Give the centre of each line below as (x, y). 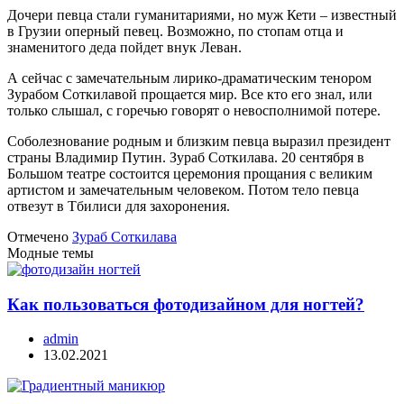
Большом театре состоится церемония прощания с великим (190, 173)
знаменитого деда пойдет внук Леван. (124, 47)
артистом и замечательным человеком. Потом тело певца (183, 189)
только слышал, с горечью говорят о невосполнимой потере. (194, 110)
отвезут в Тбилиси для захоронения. (119, 206)
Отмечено (40, 236)
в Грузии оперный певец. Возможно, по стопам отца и (175, 31)
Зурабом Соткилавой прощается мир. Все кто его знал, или (190, 94)
